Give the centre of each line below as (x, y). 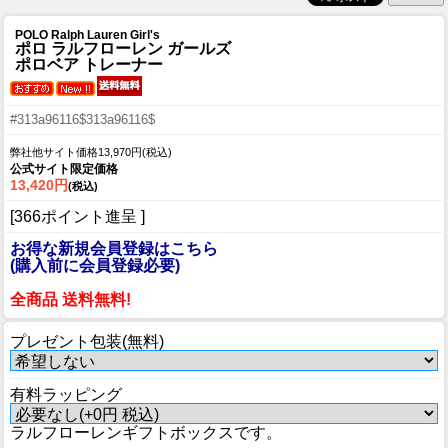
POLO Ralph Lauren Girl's (87, 34)
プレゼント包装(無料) (87, 341)
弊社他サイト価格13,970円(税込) (91, 151)
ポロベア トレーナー (89, 64)
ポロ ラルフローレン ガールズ (123, 48)
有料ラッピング (66, 394)
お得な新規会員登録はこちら (114, 248)
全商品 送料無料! (70, 299)
